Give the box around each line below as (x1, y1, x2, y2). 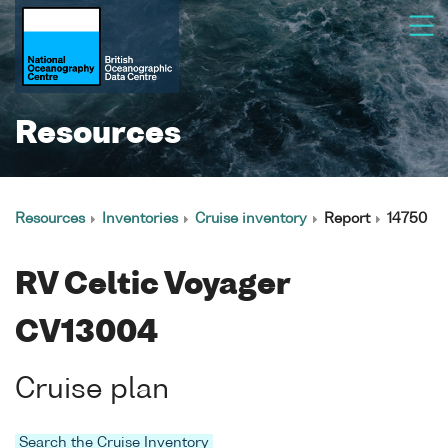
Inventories (102, 212, 178, 226)
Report (324, 212, 370, 226)
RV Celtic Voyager (15, 271, 290, 301)
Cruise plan (15, 376, 169, 404)
